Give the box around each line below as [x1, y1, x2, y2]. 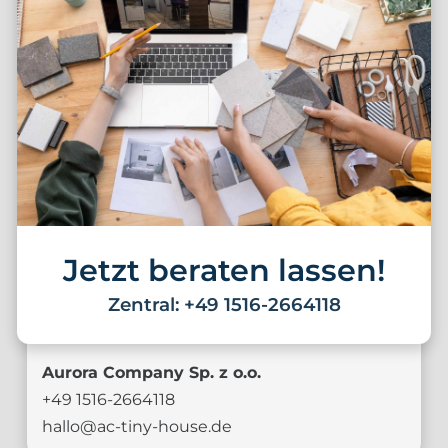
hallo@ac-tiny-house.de [42, 417, 232, 437]
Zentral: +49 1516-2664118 [107, 293, 341, 317]
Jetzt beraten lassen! [63, 252, 385, 290]
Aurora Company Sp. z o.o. [42, 363, 261, 383]
